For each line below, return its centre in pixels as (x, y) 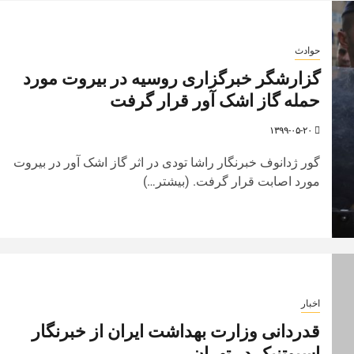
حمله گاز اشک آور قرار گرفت (215, 100)
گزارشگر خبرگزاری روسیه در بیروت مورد (171, 78)
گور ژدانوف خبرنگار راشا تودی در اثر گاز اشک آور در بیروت (166, 162)
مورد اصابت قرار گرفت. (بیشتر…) (231, 181)
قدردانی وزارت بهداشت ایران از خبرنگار (175, 331)
